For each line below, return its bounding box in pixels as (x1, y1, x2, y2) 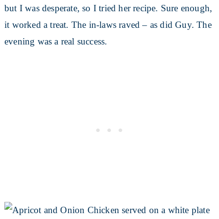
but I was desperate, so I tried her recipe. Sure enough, (4, 3, 213, 14)
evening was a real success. (4, 36, 108, 47)
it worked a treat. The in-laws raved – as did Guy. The (4, 20, 212, 30)
